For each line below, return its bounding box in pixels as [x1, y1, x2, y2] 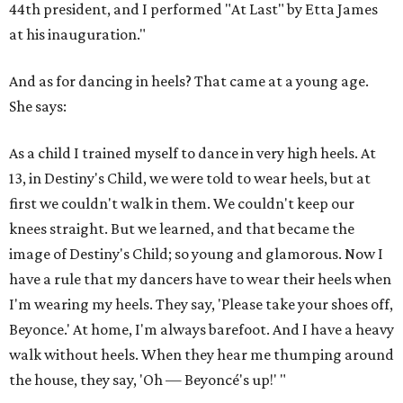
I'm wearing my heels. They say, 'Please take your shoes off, [9, 295, 393, 313]
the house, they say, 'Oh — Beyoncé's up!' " [9, 371, 286, 389]
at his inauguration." [9, 25, 146, 43]
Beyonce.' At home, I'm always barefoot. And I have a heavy [9, 320, 394, 338]
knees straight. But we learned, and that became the [9, 219, 354, 237]
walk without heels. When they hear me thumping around [9, 345, 394, 363]
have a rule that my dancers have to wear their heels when [9, 270, 391, 288]
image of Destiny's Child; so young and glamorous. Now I [9, 245, 383, 263]
